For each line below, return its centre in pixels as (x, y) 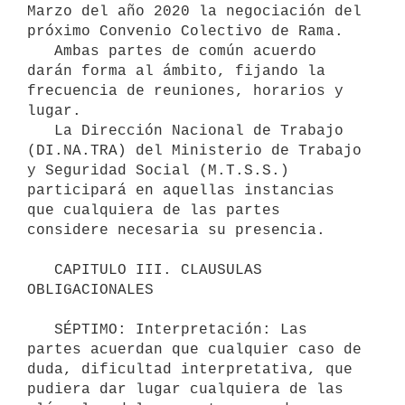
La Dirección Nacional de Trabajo (41, 131)
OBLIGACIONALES (90, 290)
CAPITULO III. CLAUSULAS (41, 270)
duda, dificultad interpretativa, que (190, 369)
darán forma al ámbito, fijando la (176, 71)
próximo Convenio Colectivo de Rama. (185, 31)
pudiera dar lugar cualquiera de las (185, 389)
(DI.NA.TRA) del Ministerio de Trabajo (194, 151)
